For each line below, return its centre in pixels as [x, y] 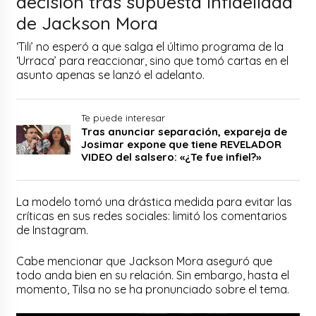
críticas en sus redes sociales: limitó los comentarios [152, 215]
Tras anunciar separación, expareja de [184, 131]
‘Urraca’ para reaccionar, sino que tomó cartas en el [153, 60]
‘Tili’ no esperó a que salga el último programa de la [150, 46]
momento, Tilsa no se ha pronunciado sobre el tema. [154, 289]
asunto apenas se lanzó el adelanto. [112, 74]
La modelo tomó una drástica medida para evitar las [154, 201]
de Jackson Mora [87, 23]
